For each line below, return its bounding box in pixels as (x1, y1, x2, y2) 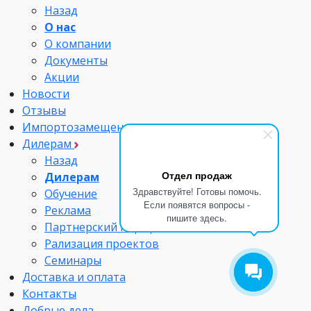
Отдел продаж (162, 168, 232, 182)
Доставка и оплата (22, 269, 126, 285)
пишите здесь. (167, 211, 227, 224)
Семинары (44, 253, 101, 268)
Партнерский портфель (44, 219, 174, 235)
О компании (44, 36, 111, 51)
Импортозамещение (22, 119, 137, 135)
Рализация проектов (44, 236, 159, 251)
